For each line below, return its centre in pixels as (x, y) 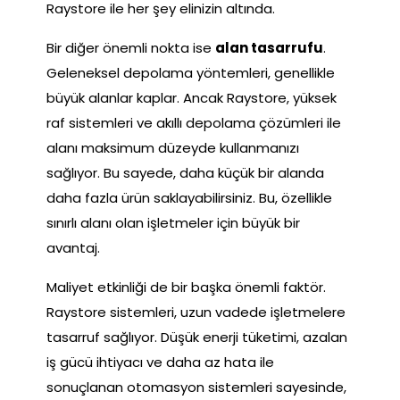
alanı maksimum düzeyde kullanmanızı (173, 147)
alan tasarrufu (269, 47)
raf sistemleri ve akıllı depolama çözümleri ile (194, 122)
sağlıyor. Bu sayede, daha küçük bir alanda (185, 172)
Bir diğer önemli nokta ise (131, 47)
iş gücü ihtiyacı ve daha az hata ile (160, 362)
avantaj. (73, 247)
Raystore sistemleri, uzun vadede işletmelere (196, 312)
